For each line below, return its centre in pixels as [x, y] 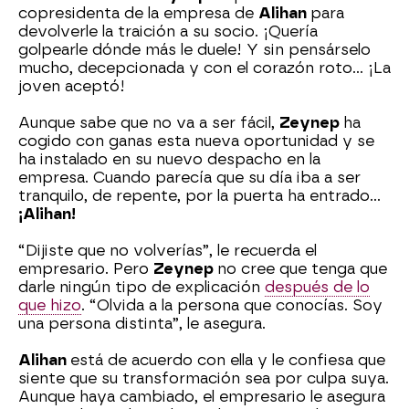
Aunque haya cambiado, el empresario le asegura [202, 397]
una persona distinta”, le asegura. [142, 324]
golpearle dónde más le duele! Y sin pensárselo [194, 50]
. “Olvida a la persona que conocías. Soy [232, 306]
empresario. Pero [86, 269]
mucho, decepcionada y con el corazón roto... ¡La [204, 68]
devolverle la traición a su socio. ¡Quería [168, 32]
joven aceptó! [72, 87]
